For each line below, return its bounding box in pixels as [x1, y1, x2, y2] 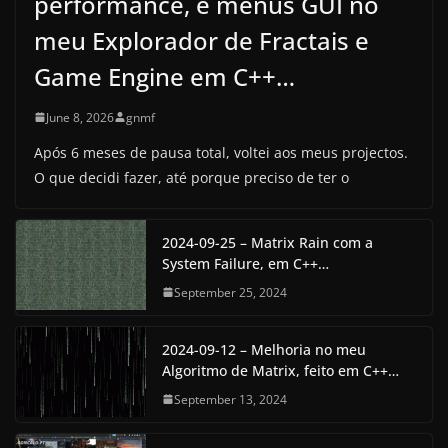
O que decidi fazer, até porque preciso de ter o [34, 167, 349, 187]
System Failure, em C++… [162, 253, 329, 273]
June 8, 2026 [46, 108, 114, 126]
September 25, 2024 [174, 283, 287, 301]
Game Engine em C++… [34, 59, 295, 93]
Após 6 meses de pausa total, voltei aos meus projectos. [34, 142, 408, 162]
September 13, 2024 [174, 390, 287, 408]
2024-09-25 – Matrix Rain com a [162, 232, 373, 252]
